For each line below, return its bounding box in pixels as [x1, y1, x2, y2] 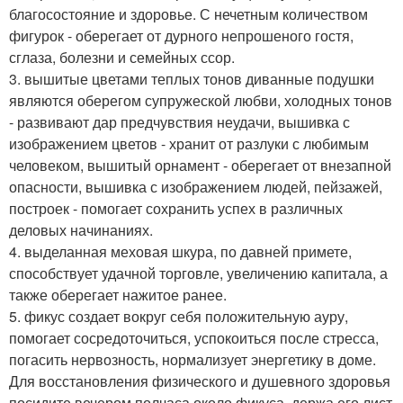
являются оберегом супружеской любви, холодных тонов [9, 90, 392, 112]
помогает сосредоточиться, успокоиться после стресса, [9, 327, 379, 349]
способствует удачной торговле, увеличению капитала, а [9, 263, 388, 284]
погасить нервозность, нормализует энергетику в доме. [9, 349, 376, 371]
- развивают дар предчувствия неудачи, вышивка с [9, 112, 350, 133]
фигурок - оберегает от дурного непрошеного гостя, [9, 25, 354, 47]
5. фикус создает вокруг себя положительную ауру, [9, 306, 348, 327]
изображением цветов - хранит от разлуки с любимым [9, 133, 369, 155]
